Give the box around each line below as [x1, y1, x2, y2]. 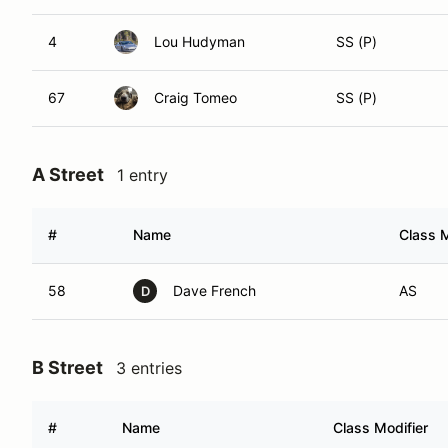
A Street [32, 164, 104, 185]
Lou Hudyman [154, 33, 245, 50]
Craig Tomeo [154, 89, 237, 106]
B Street [32, 357, 103, 378]
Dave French [173, 282, 256, 299]
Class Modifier [333, 419, 428, 436]
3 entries [116, 358, 182, 378]
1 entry [117, 165, 168, 185]
